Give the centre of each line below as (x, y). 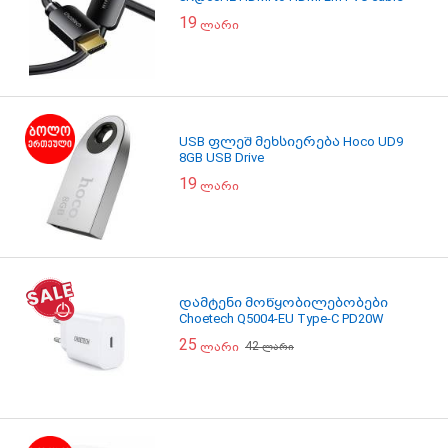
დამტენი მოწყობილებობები (283, 302)
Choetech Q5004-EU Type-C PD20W (281, 318)
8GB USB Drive (221, 157)
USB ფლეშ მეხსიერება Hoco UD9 (291, 141)
